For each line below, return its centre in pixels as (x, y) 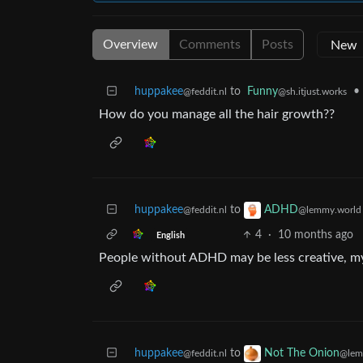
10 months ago (315, 235)
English (170, 235)
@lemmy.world (330, 210)
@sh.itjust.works (312, 92)
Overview (130, 45)
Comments (210, 45)
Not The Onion (302, 354)
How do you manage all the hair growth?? (217, 114)
